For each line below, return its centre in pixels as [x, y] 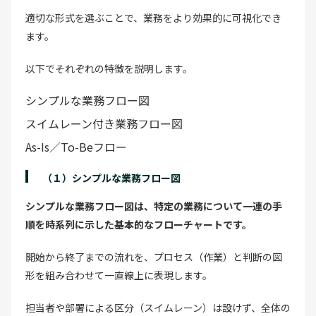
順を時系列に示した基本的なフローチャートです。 [139, 224]
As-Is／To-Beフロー [76, 146]
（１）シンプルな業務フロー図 [111, 177]
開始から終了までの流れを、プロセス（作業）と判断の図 [154, 256]
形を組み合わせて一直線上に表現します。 [119, 275]
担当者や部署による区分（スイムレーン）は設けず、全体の [158, 307]
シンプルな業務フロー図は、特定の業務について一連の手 [154, 206]
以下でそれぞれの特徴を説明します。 [109, 68]
